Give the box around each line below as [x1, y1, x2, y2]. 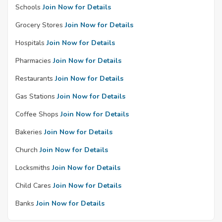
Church [15, 145, 38, 155]
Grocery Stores [15, 20, 63, 30]
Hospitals [15, 38, 45, 48]
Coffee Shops [15, 110, 58, 119]
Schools [15, 2, 41, 12]
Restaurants [15, 74, 53, 84]
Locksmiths [15, 163, 50, 173]
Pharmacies [15, 56, 51, 66]
